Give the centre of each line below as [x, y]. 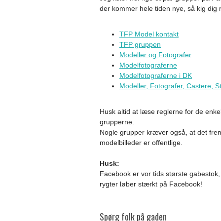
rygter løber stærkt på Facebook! [151, 184]
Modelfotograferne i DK [156, 75]
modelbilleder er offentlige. [141, 143]
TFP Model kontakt [149, 34]
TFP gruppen [140, 44]
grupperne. [117, 122]
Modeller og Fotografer [155, 55]
